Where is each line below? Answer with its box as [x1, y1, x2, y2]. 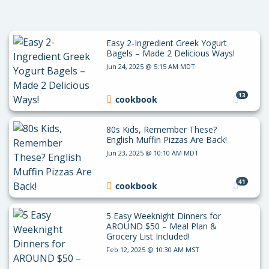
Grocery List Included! [106, 230, 190, 242]
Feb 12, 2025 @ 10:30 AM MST [106, 244, 199, 254]
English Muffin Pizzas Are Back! [106, 133, 227, 145]
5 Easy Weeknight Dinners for [106, 210, 221, 222]
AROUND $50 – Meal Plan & [106, 220, 217, 232]
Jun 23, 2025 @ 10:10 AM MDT [106, 148, 199, 157]
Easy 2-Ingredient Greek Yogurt [106, 37, 227, 49]
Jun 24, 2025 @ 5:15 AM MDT [106, 61, 195, 71]
